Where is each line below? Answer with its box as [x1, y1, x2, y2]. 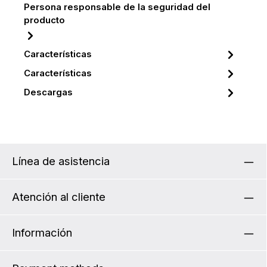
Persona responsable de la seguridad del [24, 2, 210, 13]
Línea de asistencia [12, 154, 110, 168]
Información [12, 226, 72, 240]
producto [24, 15, 65, 26]
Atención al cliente [12, 190, 105, 204]
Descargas [24, 87, 73, 98]
